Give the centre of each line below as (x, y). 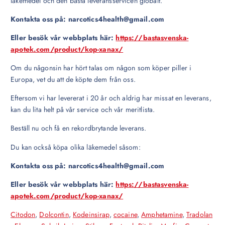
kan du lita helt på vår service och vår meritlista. (83, 110)
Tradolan (200, 214)
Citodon (23, 214)
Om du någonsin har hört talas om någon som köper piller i (101, 68)
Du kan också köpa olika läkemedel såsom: (76, 147)
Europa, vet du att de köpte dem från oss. (73, 80)
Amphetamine (162, 214)
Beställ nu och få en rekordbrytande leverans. (79, 128)
